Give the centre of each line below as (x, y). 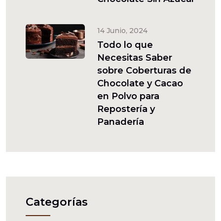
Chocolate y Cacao (140, 83)
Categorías (57, 202)
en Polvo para (128, 96)
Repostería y (126, 109)
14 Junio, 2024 (122, 31)
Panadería (121, 122)
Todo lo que (125, 45)
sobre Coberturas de (144, 71)
